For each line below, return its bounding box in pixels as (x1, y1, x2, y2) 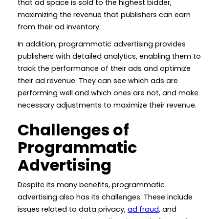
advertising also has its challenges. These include (18, 192, 193, 202)
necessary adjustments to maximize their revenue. (18, 100, 197, 110)
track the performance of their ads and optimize (18, 63, 191, 73)
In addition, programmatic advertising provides (18, 39, 186, 49)
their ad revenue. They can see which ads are (18, 75, 178, 86)
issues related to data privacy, (18, 204, 128, 214)
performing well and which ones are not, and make (18, 88, 198, 98)
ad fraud (128, 204, 159, 214)
